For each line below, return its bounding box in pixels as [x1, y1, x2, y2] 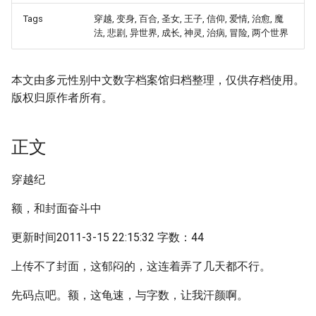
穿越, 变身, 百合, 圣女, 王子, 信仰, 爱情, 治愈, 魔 [94, 13, 284, 24]
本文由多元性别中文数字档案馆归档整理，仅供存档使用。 [11, 73, 305, 87]
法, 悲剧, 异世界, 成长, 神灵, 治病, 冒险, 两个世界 [94, 28, 288, 38]
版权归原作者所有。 [11, 91, 113, 104]
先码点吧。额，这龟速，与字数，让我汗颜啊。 [11, 288, 248, 302]
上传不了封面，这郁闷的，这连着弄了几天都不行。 [11, 260, 271, 273]
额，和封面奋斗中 [11, 202, 102, 215]
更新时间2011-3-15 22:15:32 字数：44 [11, 231, 204, 244]
